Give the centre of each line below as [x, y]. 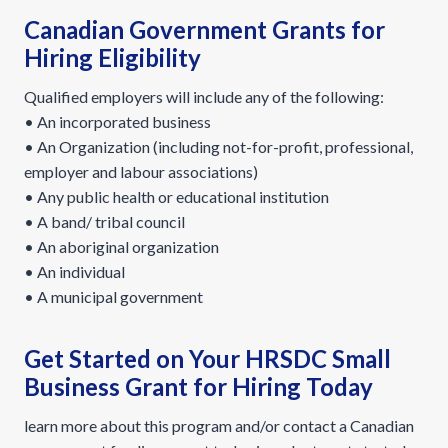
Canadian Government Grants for [204, 29]
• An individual [74, 271]
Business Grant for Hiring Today [198, 386]
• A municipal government [113, 296]
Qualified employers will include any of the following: [204, 96]
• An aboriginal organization [121, 246]
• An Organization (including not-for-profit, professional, [218, 146]
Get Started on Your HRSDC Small [207, 358]
